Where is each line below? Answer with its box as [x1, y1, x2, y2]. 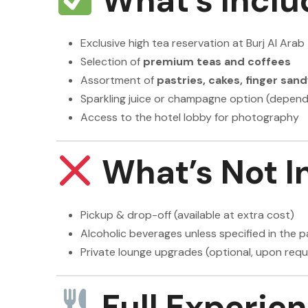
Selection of [80, 54, 143, 69]
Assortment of [80, 73, 157, 87]
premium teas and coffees [143, 54, 291, 69]
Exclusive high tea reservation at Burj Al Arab [80, 36, 305, 50]
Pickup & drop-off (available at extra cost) [80, 208, 294, 222]
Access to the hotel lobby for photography [80, 110, 299, 124]
